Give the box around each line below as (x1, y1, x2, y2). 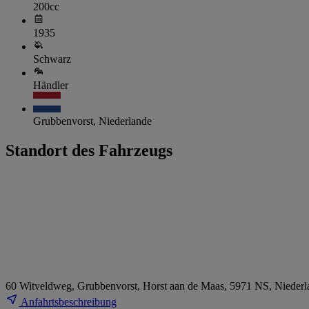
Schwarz (33, 53, 71, 66)
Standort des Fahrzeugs (6, 141, 172, 160)
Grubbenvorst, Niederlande (33, 115, 152, 128)
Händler (33, 79, 68, 92)
